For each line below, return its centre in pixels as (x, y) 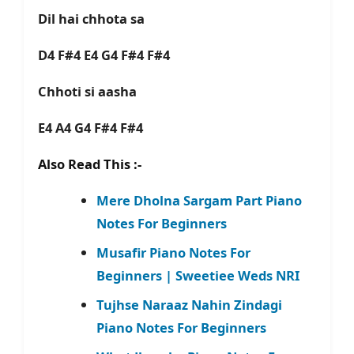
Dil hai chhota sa (94, 19)
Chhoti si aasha (90, 92)
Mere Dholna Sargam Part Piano (199, 201)
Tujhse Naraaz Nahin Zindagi (189, 305)
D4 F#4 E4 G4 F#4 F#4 (109, 55)
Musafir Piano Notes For (173, 253)
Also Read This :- (90, 164)
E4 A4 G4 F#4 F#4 (94, 128)
